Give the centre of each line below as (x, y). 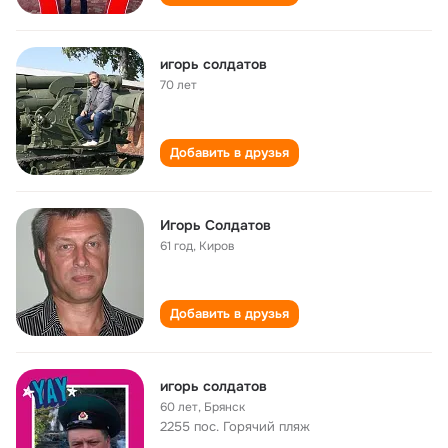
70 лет (178, 85)
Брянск (224, 407)
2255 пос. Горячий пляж (235, 426)
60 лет (179, 407)
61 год (176, 246)
